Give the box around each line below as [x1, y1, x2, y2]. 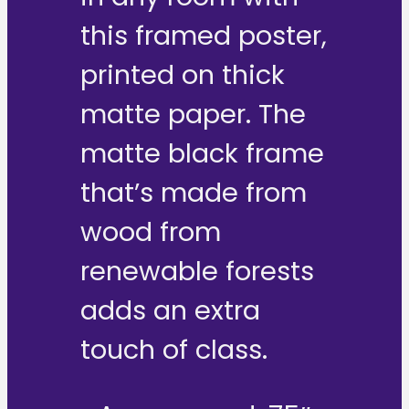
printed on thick [80, 57, 285, 94]
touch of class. [80, 331, 267, 369]
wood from [80, 214, 221, 251]
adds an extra [80, 292, 260, 330]
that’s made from [80, 174, 307, 212]
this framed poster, [80, 17, 327, 55]
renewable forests [80, 253, 314, 290]
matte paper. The [80, 96, 306, 133]
